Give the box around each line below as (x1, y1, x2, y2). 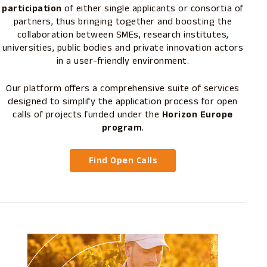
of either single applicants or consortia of (61, 1, 244, 15)
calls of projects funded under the (13, 107, 162, 122)
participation (2, 1, 62, 15)
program (101, 120, 142, 135)
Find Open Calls (88, 154, 157, 167)
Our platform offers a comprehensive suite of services (6, 81, 240, 95)
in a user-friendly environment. (56, 54, 190, 68)
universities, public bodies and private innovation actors (2, 41, 244, 55)
